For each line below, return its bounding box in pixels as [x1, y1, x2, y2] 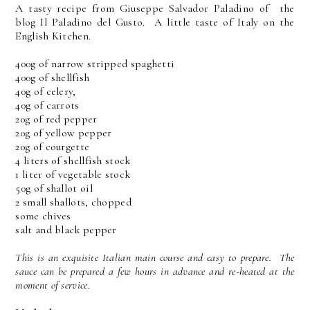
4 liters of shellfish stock [15, 153, 131, 167]
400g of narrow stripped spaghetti [15, 56, 175, 71]
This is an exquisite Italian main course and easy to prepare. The [15, 250, 295, 264]
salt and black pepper [15, 222, 117, 237]
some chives [15, 208, 71, 223]
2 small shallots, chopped [15, 194, 131, 209]
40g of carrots [15, 98, 80, 112]
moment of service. [15, 277, 90, 292]
